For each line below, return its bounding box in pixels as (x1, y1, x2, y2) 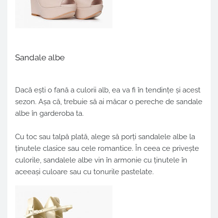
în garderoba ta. (30, 109, 84, 118)
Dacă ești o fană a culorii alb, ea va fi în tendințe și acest (15, 86, 200, 95)
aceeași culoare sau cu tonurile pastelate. (15, 167, 154, 177)
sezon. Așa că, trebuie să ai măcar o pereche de (15, 97, 176, 107)
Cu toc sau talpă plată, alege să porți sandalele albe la (15, 132, 195, 142)
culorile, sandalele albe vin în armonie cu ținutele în (15, 156, 187, 165)
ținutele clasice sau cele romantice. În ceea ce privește (15, 144, 199, 153)
